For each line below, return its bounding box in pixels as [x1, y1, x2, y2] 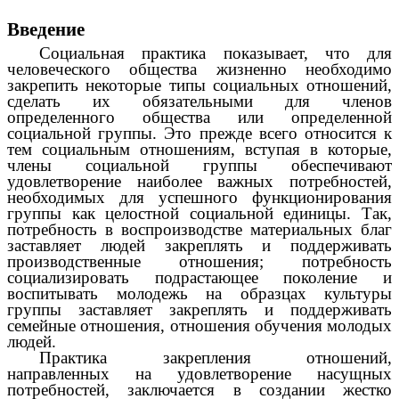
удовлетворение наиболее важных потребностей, [7, 172, 392, 191]
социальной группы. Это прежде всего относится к [7, 124, 392, 143]
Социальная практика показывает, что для [39, 44, 392, 63]
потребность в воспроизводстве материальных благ [7, 220, 392, 240]
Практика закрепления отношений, [39, 348, 392, 368]
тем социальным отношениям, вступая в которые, [7, 140, 392, 159]
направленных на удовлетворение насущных [7, 364, 392, 384]
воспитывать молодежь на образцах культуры [7, 284, 392, 304]
